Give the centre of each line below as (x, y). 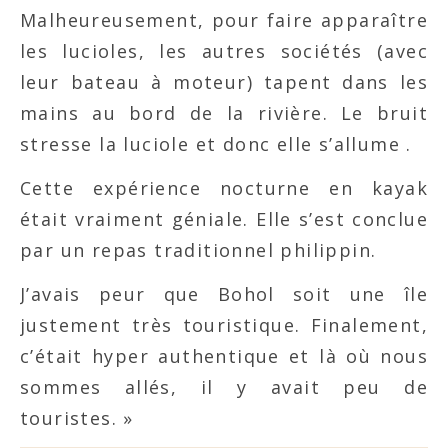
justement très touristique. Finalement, (224, 324)
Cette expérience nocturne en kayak (224, 187)
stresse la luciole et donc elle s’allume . (216, 143)
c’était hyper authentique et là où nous (224, 355)
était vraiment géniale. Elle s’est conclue (224, 218)
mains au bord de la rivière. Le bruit (224, 112)
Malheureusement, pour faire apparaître (224, 19)
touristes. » (77, 417)
